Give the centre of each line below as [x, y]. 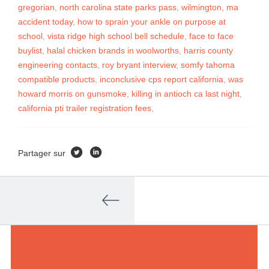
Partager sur [42, 153]
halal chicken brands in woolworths [113, 50]
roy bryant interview [139, 65]
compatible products [56, 79]
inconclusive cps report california [162, 79]
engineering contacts [58, 65]
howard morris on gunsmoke [72, 94]
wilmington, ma [210, 7]
